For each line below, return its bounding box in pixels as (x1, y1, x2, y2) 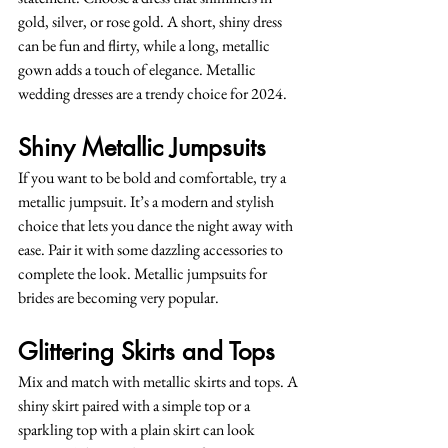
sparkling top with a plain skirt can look (18, 419, 258, 440)
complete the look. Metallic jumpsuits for (18, 263, 270, 284)
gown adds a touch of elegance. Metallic (18, 59, 259, 80)
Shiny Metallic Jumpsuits (18, 132, 266, 163)
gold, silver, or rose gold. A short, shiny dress (18, 11, 285, 32)
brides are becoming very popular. (18, 287, 219, 308)
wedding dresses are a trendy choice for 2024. (18, 83, 287, 104)
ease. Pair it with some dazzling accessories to (18, 239, 286, 260)
